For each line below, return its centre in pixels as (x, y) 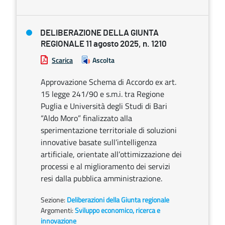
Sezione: (54, 200)
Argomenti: (57, 210)
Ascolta (103, 60)
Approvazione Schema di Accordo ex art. (108, 82)
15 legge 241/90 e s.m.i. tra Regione (102, 94)
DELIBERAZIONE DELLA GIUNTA (99, 33)
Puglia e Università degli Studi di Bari (104, 106)
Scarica (62, 60)
